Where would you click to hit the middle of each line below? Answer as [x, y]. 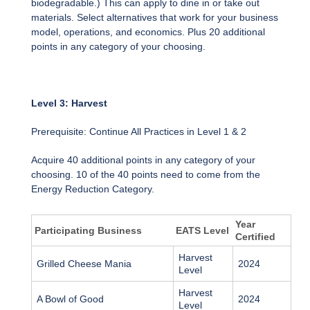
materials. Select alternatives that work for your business [155, 18]
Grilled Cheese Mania [84, 264]
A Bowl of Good [70, 299]
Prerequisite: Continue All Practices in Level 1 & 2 [140, 132]
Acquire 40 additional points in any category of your [143, 160]
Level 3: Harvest [69, 103]
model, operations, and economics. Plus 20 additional [148, 32]
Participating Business [88, 231]
